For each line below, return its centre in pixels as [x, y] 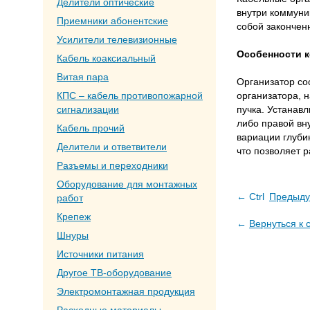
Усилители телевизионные [117, 39]
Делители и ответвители [112, 147]
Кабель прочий [91, 128]
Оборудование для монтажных [127, 184]
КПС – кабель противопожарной [130, 95]
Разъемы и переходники [112, 165]
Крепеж [74, 217]
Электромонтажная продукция [126, 291]
